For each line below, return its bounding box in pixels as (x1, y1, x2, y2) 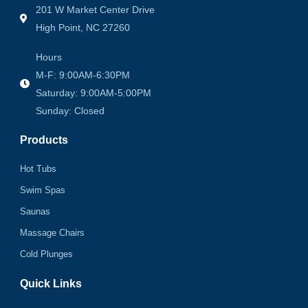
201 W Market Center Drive (35, 4, 155, 16)
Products (20, 134, 68, 146)
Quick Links (20, 278, 82, 290)
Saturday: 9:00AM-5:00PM (35, 87, 151, 99)
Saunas (20, 206, 50, 217)
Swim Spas (20, 185, 65, 196)
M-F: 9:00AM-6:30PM (35, 69, 130, 81)
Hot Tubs (20, 164, 56, 175)
